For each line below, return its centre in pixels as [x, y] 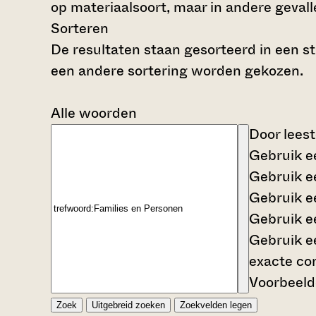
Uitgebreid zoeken [128, 305]
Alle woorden [94, 113]
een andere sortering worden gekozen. [177, 71]
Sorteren [80, 28]
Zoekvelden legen [216, 305]
